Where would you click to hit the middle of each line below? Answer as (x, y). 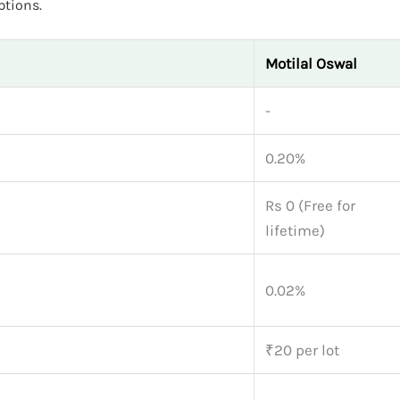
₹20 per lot (302, 350)
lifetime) (295, 231)
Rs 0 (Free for (310, 206)
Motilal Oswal (311, 64)
